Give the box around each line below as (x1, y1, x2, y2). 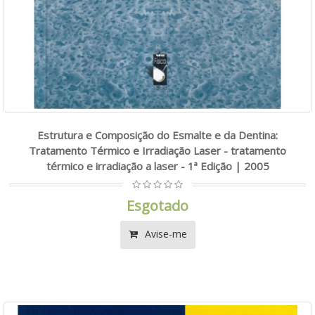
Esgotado (127, 195, 188, 215)
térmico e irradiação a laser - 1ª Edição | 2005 (46, 158, 269, 173)
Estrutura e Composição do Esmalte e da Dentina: (37, 127, 278, 142)
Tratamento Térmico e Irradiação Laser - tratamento (29, 143, 286, 157)
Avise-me (141, 226, 187, 240)
